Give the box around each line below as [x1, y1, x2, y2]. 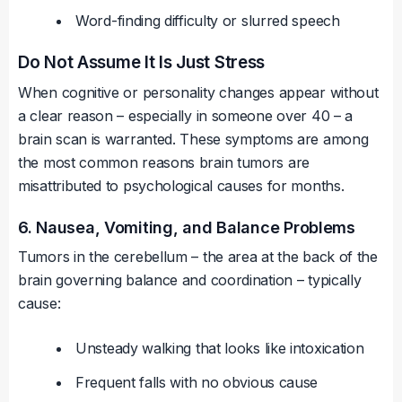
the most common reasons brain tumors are [18, 153, 310, 172]
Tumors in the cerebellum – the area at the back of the [18, 248, 378, 267]
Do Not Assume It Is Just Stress [18, 52, 266, 74]
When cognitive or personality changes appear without [18, 83, 379, 102]
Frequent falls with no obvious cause [75, 373, 319, 392]
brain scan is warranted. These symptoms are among [18, 130, 369, 149]
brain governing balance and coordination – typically [18, 271, 362, 290]
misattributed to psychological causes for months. [18, 177, 345, 196]
